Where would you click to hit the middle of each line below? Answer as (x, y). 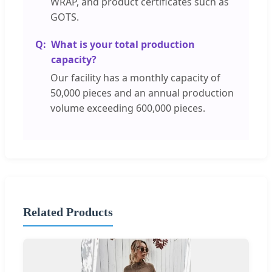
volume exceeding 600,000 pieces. (128, 108)
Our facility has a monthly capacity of (135, 77)
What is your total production (123, 44)
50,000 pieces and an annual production (142, 93)
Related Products (68, 212)
